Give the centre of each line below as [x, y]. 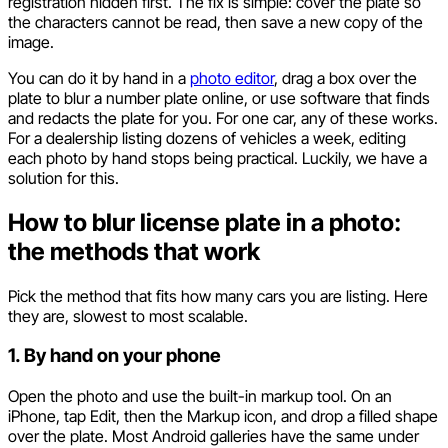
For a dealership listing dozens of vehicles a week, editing [207, 137]
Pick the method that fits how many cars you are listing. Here [218, 295]
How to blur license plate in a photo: [204, 222]
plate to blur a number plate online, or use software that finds [219, 97]
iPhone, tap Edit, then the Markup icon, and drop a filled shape [223, 416]
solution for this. [65, 177]
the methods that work [134, 251]
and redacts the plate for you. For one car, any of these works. [223, 117]
